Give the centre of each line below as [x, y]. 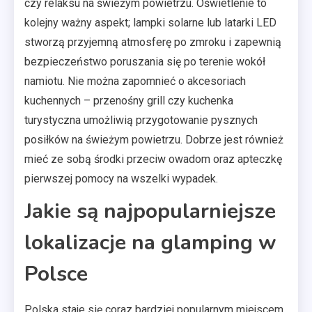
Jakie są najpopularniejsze [150, 212]
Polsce [56, 274]
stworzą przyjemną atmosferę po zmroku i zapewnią [153, 42]
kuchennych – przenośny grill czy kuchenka [129, 101]
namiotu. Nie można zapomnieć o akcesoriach [135, 81]
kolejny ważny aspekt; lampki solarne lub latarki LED [150, 23]
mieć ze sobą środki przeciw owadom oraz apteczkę [153, 159]
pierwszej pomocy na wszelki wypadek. [121, 179]
